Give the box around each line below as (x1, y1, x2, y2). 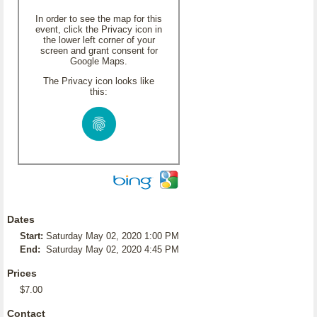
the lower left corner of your (42, 35, 155, 45)
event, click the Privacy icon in (35, 24, 162, 35)
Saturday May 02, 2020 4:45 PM (46, 244, 179, 255)
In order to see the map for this (35, 13, 162, 24)
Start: (20, 231, 43, 241)
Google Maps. (70, 56, 127, 67)
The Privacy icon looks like (43, 76, 154, 86)
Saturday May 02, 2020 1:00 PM (46, 231, 179, 241)
